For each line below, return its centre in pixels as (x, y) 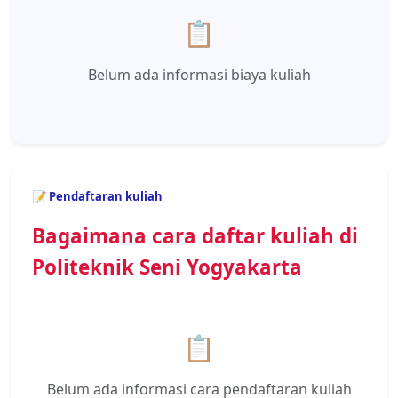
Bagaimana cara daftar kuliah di (195, 236)
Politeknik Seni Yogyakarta (167, 267)
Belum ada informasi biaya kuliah (199, 75)
